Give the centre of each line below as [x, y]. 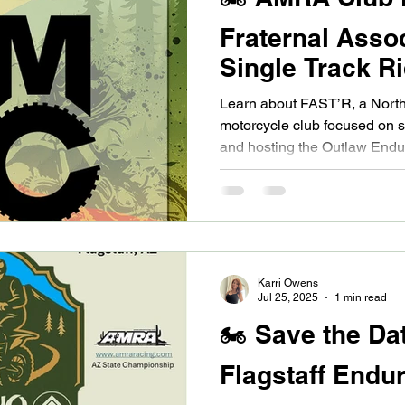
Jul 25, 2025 [288, 297]
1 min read [361, 297]
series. [241, 169]
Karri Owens [288, 283]
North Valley [293, 97]
